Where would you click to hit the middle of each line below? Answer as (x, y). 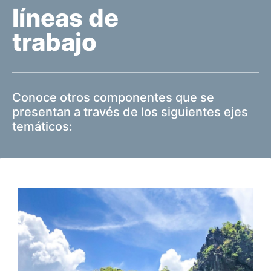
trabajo (54, 42)
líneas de (65, 18)
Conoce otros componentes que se (113, 97)
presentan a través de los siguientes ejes (130, 112)
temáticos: (42, 126)
